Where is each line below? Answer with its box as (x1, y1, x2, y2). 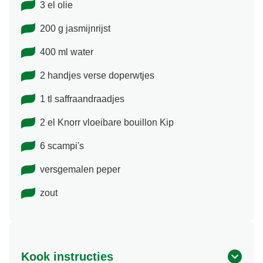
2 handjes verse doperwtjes (40, 70, 154, 81)
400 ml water (40, 47, 93, 58)
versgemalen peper (40, 164, 120, 175)
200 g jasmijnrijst (40, 23, 110, 34)
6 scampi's (40, 141, 84, 151)
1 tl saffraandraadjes (40, 94, 124, 104)
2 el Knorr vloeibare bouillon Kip (40, 117, 174, 128)
